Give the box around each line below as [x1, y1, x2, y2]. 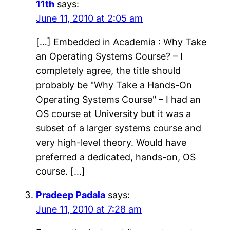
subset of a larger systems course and [36, 122, 202, 133]
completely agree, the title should [36, 65, 181, 76]
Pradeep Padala [36, 189, 106, 200]
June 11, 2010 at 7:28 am [36, 203, 142, 215]
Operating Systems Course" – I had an [36, 93, 201, 105]
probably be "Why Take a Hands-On [36, 79, 193, 90]
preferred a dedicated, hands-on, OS [36, 151, 196, 162]
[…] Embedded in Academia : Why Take [36, 36, 207, 47]
